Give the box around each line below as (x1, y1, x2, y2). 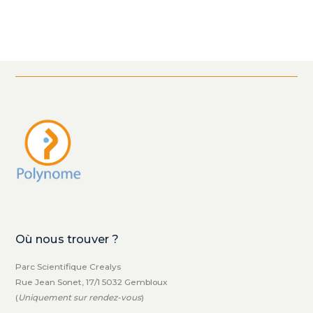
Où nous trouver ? (15, 232, 119, 247)
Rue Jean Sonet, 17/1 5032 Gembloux (15, 277, 168, 288)
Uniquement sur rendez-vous (18, 293, 141, 303)
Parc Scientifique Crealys (15, 262, 121, 272)
